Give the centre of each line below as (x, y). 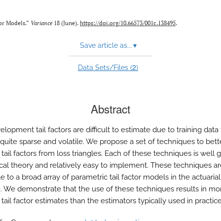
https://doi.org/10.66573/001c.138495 (128, 23)
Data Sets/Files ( (105, 68)
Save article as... (106, 45)
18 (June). (66, 23)
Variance (41, 23)
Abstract (110, 109)
